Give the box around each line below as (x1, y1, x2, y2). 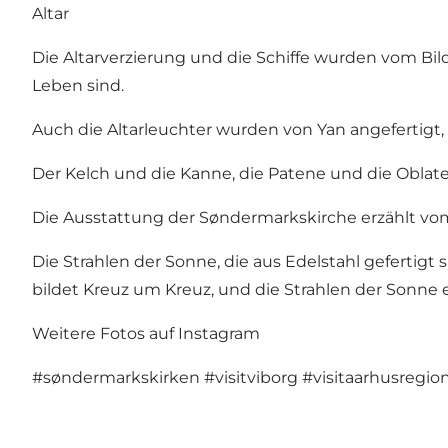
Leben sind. (32, 76, 124, 96)
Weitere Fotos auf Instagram (32, 324, 260, 344)
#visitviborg (204, 368, 298, 388)
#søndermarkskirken (32, 368, 200, 388)
